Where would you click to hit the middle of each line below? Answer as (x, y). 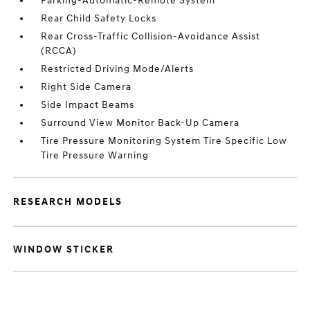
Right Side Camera (86, 87)
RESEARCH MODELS (68, 202)
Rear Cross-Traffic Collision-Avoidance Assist (151, 36)
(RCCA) (59, 51)
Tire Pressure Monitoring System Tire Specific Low (164, 141)
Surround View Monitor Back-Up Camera (140, 123)
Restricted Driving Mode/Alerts (118, 69)
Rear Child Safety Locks (99, 18)
